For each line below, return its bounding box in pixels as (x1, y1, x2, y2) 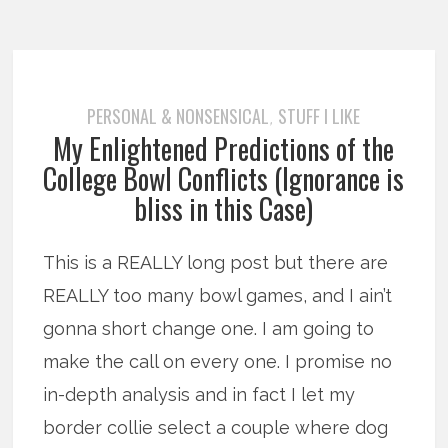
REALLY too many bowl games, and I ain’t (43, 285, 393, 307)
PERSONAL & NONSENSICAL (87, 103, 270, 130)
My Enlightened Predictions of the (53, 128, 395, 170)
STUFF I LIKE (278, 103, 361, 130)
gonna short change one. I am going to (43, 318, 375, 340)
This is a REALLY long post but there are (43, 252, 389, 274)
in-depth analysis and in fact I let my (43, 384, 356, 406)
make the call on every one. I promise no (43, 351, 393, 373)
